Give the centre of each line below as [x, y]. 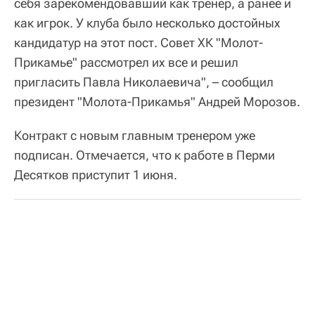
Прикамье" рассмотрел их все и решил [126, 62]
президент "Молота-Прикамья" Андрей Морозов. [157, 102]
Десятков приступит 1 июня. [96, 175]
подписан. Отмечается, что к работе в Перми [144, 155]
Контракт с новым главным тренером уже [135, 135]
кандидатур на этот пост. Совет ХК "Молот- [139, 43]
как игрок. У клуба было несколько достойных [147, 23]
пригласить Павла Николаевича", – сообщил [144, 82]
